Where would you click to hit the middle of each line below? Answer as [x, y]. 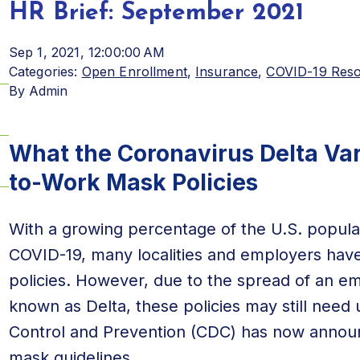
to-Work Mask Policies [133, 182]
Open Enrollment [134, 72]
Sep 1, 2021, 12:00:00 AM [87, 52]
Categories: [43, 72]
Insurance [227, 72]
